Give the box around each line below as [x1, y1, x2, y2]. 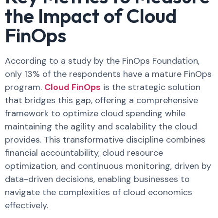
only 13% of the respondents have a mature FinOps [5, 68, 212, 80]
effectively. [5, 200, 51, 211]
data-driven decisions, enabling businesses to [5, 173, 190, 185]
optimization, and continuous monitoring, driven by [5, 160, 211, 172]
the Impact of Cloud [5, 3, 177, 28]
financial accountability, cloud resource [5, 147, 163, 159]
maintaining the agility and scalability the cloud [5, 121, 197, 132]
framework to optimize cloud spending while [5, 108, 185, 119]
